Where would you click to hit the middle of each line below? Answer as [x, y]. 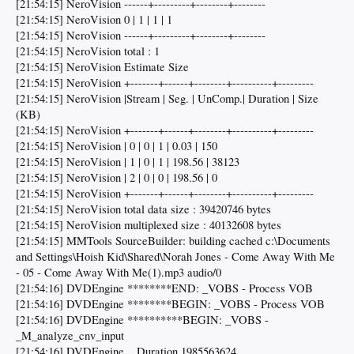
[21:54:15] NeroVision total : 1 [88, 51]
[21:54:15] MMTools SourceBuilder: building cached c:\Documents [173, 241]
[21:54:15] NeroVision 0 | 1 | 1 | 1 [94, 20]
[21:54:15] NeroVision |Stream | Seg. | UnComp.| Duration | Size [167, 99]
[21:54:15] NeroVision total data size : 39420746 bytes [143, 209]
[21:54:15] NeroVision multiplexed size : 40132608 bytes [149, 225]
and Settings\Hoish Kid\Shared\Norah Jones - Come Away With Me [175, 257]
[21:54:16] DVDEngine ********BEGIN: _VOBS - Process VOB [170, 304]
